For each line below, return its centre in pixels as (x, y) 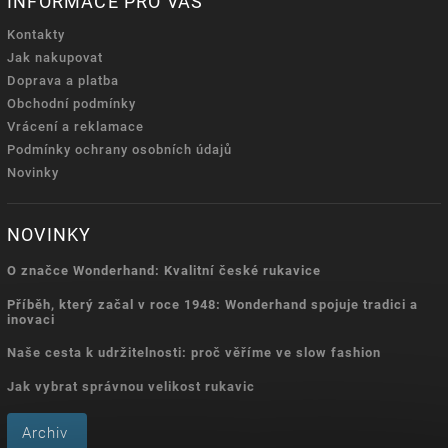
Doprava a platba (63, 80)
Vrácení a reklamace (75, 126)
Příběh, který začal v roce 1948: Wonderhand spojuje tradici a (212, 304)
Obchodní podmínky (71, 103)
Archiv (45, 432)
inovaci (31, 319)
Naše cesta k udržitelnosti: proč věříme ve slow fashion (194, 353)
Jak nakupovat (55, 57)
